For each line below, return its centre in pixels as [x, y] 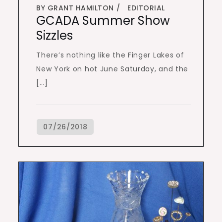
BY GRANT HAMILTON [75, 8]
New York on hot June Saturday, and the [112, 69]
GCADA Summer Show [103, 21]
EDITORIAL [146, 8]
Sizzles [55, 36]
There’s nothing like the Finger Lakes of [110, 55]
